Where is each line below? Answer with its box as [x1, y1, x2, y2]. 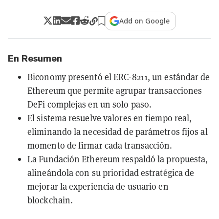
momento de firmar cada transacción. [27, 139, 173, 151]
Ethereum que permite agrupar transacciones [27, 85, 202, 96]
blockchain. [27, 194, 73, 206]
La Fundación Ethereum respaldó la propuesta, [27, 153, 208, 165]
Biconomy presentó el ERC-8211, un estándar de [27, 71, 210, 83]
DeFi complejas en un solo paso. [27, 98, 152, 110]
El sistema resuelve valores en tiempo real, [27, 112, 192, 124]
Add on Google [119, 16, 170, 25]
